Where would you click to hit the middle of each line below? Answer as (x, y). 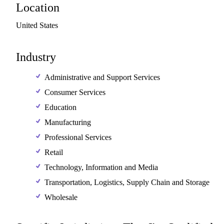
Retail (54, 152)
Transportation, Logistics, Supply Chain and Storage (127, 182)
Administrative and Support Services (102, 77)
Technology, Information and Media (101, 167)
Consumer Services (75, 92)
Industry (36, 57)
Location (38, 7)
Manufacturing (68, 122)
